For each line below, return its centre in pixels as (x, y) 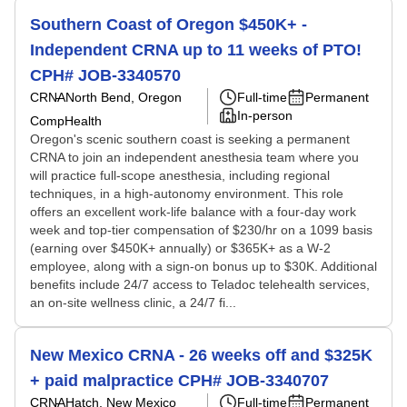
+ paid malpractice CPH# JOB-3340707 (179, 381)
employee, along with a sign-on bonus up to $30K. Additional (203, 266)
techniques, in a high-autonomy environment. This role (187, 194)
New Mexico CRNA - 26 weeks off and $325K (201, 355)
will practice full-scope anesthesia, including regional (180, 175)
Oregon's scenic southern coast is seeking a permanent (190, 139)
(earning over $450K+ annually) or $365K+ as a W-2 (180, 248)
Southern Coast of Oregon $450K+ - (169, 25)
